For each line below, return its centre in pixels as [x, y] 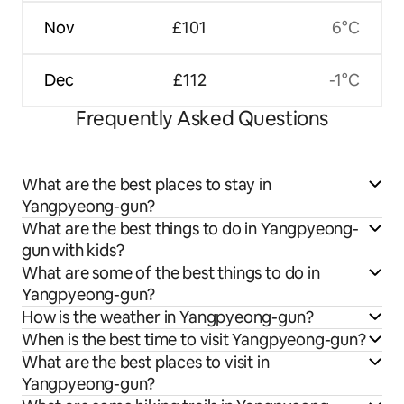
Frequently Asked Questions [202, 119]
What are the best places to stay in [147, 185]
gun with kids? [73, 251]
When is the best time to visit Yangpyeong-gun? [194, 340]
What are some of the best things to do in [171, 273]
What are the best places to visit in [146, 363]
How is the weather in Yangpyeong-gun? [168, 317]
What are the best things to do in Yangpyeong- [190, 229]
